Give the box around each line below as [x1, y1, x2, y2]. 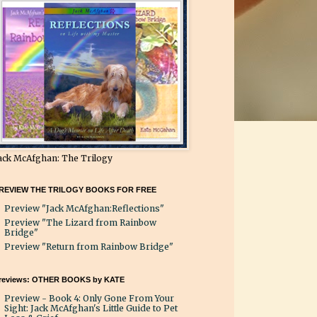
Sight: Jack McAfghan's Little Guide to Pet [4, 303, 178, 314]
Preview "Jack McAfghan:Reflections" [4, 203, 164, 214]
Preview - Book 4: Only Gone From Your [4, 293, 174, 304]
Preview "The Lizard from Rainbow [4, 217, 156, 229]
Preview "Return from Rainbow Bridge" [4, 241, 173, 253]
